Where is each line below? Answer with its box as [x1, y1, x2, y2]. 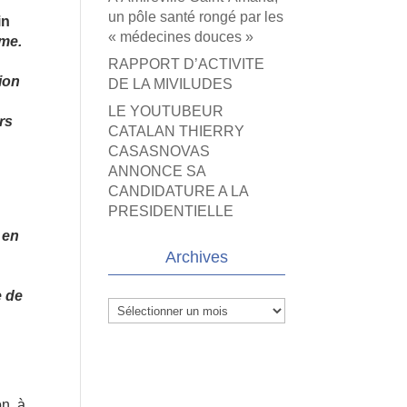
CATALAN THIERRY [108, 124, 245, 139]
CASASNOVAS [108, 144, 211, 159]
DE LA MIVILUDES [108, 76, 233, 92]
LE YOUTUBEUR [108, 104, 224, 119]
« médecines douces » [108, 29, 254, 45]
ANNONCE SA [108, 164, 206, 179]
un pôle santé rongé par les [108, 9, 284, 25]
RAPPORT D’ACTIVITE [108, 56, 265, 72]
